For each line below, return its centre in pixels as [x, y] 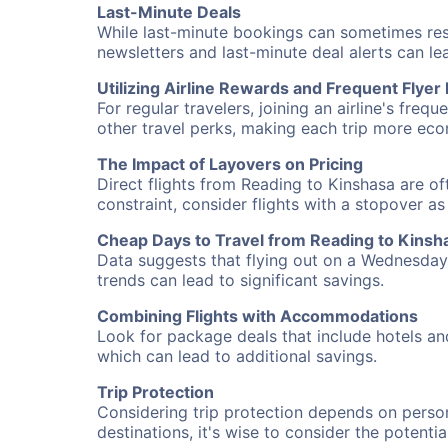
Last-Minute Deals [169, 12]
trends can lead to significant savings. [240, 280]
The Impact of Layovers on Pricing [230, 164]
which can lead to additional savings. [237, 356]
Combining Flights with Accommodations [257, 316]
